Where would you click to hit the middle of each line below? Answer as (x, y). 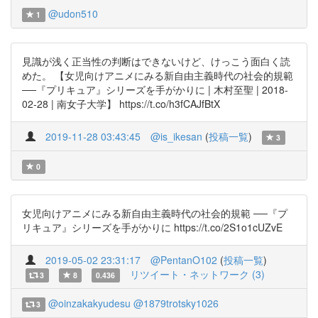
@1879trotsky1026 (176, 303)
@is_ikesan (176, 136)
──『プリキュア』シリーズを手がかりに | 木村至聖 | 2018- (155, 89)
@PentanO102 (184, 260)
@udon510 (73, 13)
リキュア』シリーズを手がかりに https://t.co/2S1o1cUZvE (152, 227)
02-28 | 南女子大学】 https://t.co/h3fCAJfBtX (121, 104)
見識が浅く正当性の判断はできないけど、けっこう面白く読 (156, 61)
